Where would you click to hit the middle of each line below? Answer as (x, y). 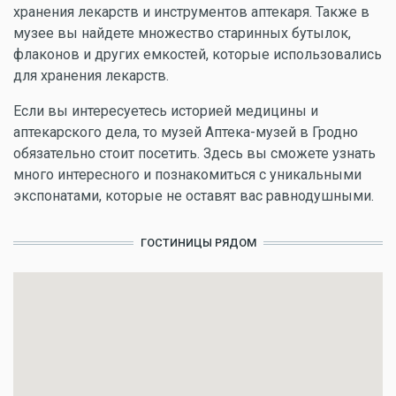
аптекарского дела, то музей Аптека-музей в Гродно (186, 132)
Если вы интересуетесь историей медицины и (166, 111)
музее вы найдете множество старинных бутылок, (182, 33)
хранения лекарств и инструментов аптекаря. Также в (191, 12)
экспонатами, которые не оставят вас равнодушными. (194, 196)
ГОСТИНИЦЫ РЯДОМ (198, 243)
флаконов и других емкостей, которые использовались (198, 54)
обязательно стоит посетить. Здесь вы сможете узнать (194, 153)
